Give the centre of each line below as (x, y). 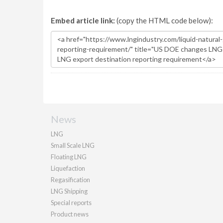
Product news (70, 214)
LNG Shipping (69, 191)
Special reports (71, 203)
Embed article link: (83, 20)
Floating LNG (69, 157)
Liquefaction (68, 168)
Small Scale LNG (73, 145)
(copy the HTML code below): (164, 20)
